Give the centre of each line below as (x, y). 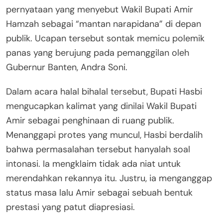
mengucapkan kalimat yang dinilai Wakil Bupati (101, 106)
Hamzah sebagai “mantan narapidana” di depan (104, 24)
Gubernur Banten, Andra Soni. (67, 67)
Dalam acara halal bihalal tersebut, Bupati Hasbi (104, 92)
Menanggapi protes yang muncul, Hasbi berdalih (104, 135)
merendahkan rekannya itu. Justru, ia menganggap (109, 178)
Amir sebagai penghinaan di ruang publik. (90, 121)
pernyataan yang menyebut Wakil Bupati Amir (100, 10)
